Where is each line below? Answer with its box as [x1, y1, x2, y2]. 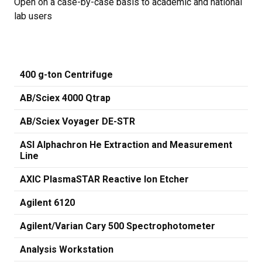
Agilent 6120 [20, 197, 75, 208]
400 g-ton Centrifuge [20, 69, 113, 80]
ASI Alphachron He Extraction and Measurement [20, 139, 232, 150]
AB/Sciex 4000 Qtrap [20, 92, 111, 104]
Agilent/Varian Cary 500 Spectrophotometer [20, 220, 215, 232]
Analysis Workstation [20, 244, 113, 255]
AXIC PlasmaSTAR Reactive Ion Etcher [20, 174, 189, 185]
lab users [14, 11, 52, 22]
